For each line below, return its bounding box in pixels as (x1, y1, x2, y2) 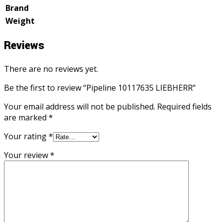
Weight (5, 15, 35, 26)
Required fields (157, 101, 212, 112)
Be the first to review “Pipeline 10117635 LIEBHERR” (4, 82, 196, 93)
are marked (4, 111, 49, 123)
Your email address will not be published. (4, 101, 155, 112)
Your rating (4, 130, 49, 142)
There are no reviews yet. (4, 63, 98, 74)
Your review (4, 149, 50, 161)
